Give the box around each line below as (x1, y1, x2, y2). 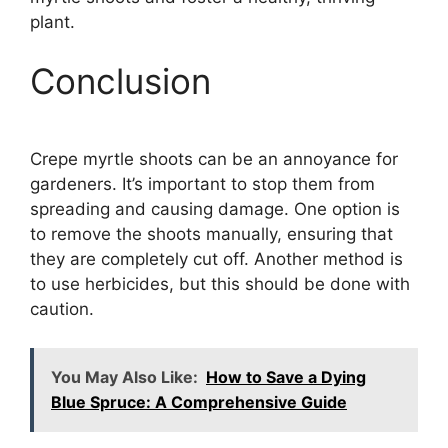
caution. (30, 299, 94, 320)
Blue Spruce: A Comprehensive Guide (51, 391, 347, 412)
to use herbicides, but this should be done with (30, 274, 410, 295)
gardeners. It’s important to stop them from (30, 174, 375, 195)
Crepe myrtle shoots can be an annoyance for (30, 149, 398, 170)
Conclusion (30, 60, 211, 103)
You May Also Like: (51, 366, 198, 387)
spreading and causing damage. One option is (30, 199, 400, 220)
